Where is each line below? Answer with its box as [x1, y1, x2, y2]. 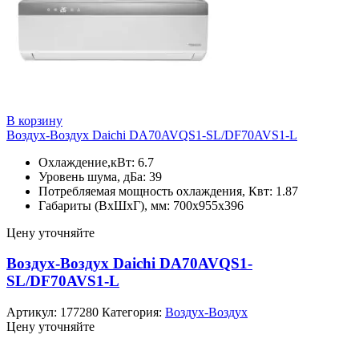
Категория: [102, 305, 165, 320]
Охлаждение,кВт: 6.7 [38, 155, 154, 169]
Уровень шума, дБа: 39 [38, 169, 162, 184]
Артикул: [6, 305, 60, 320]
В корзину [6, 113, 63, 127]
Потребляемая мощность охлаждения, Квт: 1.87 [38, 184, 298, 198]
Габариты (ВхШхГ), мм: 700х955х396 [38, 198, 244, 212]
